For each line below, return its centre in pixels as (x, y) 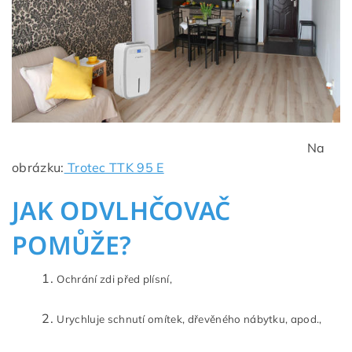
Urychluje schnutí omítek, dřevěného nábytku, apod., (189, 319)
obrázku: (38, 167)
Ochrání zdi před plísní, (115, 279)
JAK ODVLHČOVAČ (121, 210)
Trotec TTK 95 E (114, 167)
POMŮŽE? (72, 244)
